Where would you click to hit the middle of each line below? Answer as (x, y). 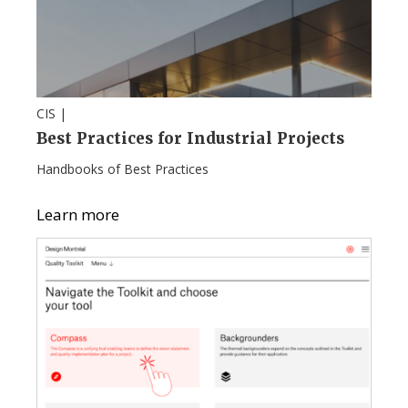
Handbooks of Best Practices (122, 168)
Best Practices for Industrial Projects (190, 138)
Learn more (78, 214)
